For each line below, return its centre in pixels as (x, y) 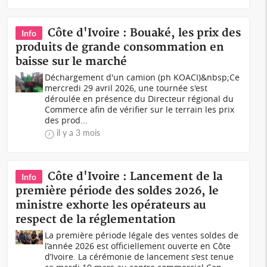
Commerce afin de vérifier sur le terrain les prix (140, 109)
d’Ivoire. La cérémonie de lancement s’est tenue (139, 257)
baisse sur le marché (72, 62)
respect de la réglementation (96, 220)
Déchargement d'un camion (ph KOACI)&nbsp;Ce (142, 77)
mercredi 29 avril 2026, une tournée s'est (126, 88)
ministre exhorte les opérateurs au (111, 205)
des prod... (66, 120)
